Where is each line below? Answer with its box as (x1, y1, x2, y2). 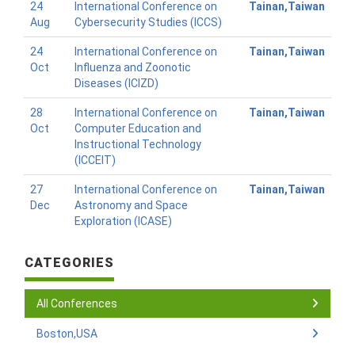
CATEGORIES (25, 255, 115, 270)
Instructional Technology (74, 138, 201, 151)
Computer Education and (74, 122, 201, 135)
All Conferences (36, 297, 117, 310)
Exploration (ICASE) (74, 215, 172, 227)
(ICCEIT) (74, 154, 116, 166)
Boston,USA (36, 327, 97, 340)
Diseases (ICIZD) (74, 77, 158, 90)
